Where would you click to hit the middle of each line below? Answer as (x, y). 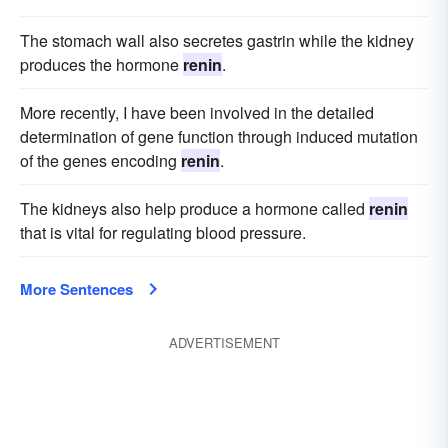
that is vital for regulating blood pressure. (163, 232)
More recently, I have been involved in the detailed (197, 112)
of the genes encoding (100, 160)
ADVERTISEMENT (224, 342)
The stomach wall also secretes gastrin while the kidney (217, 40)
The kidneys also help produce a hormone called (194, 208)
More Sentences (76, 289)
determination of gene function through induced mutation (219, 136)
